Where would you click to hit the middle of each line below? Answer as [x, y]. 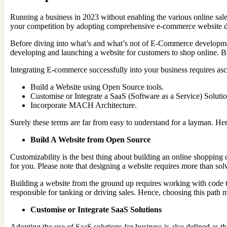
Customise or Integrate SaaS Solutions [96, 209]
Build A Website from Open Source [90, 139]
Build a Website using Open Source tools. [97, 87]
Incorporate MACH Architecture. [84, 105]
